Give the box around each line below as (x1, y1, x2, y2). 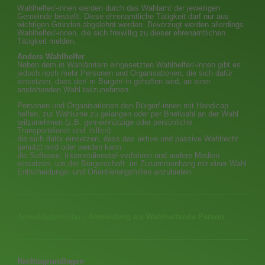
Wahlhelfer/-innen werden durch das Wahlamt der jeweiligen (17, 4, 221, 12)
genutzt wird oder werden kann (17, 143, 124, 151)
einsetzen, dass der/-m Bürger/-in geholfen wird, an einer (17, 77, 211, 86)
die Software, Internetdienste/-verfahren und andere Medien (17, 151, 220, 160)
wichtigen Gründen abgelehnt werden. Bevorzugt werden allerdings (17, 20, 244, 29)
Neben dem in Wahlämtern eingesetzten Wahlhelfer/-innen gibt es (17, 61, 241, 69)
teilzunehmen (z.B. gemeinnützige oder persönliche (17, 118, 193, 127)
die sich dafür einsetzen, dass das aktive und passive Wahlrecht (17, 134, 239, 143)
